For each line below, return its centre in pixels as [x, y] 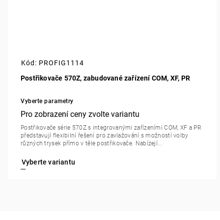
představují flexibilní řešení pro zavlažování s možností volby [105, 136]
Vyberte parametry [47, 101]
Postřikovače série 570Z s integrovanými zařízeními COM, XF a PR [111, 128]
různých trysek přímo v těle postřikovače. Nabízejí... [92, 144]
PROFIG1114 [61, 63]
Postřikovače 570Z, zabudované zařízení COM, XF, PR [105, 78]
